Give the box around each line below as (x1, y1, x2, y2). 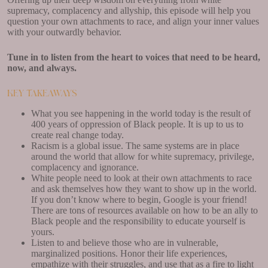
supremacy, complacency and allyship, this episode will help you (7, 5, 251, 16)
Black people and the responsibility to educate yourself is (31, 215, 245, 226)
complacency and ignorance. (31, 162, 139, 172)
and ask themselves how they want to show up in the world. (31, 183, 257, 194)
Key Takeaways (7, 89, 77, 98)
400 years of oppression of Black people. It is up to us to (31, 118, 243, 129)
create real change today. (31, 129, 124, 140)
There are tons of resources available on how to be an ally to (31, 205, 258, 215)
